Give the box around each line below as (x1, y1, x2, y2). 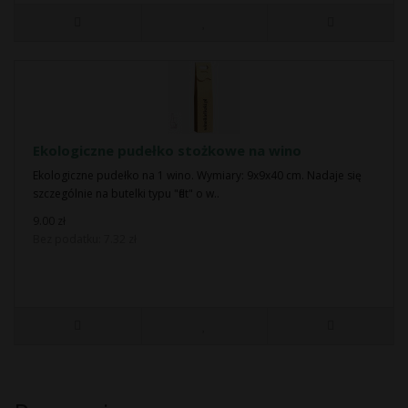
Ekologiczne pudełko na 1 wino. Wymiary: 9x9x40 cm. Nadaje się (33, 168, 362, 183)
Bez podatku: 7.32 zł (33, 231, 137, 247)
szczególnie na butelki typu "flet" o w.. (33, 186, 219, 201)
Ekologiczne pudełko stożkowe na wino (33, 141, 301, 159)
